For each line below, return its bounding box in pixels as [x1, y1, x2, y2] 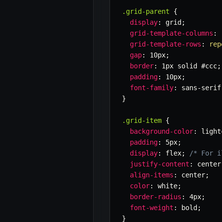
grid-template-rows [130, 40, 201, 49]
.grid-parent [122, 7, 169, 16]
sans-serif [177, 84, 221, 92]
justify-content [130, 160, 189, 168]
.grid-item [122, 116, 162, 125]
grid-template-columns [130, 29, 213, 38]
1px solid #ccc [158, 62, 217, 70]
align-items [130, 171, 173, 179]
